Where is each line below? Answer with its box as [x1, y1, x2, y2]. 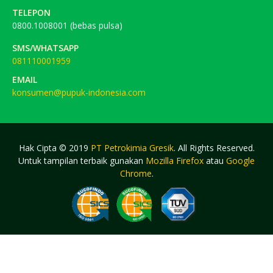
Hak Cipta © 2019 [18, 141, 91, 154]
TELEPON [12, 6, 51, 18]
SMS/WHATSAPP [12, 41, 79, 54]
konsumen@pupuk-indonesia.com [12, 86, 146, 98]
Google [226, 154, 255, 166]
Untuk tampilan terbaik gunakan [18, 154, 146, 166]
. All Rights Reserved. [173, 141, 255, 154]
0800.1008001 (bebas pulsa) [12, 19, 122, 31]
